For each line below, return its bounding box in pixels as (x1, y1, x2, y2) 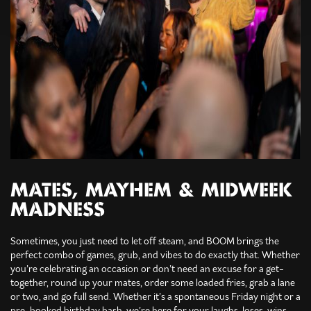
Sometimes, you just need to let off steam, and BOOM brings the (10, 235, 279, 248)
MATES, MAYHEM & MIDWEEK (10, 183, 292, 200)
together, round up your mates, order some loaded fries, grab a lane (10, 276, 295, 289)
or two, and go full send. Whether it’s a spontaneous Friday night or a (10, 290, 301, 303)
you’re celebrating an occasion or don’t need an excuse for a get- (10, 262, 284, 276)
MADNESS (10, 202, 105, 219)
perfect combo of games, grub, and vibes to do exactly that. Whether (10, 249, 300, 262)
